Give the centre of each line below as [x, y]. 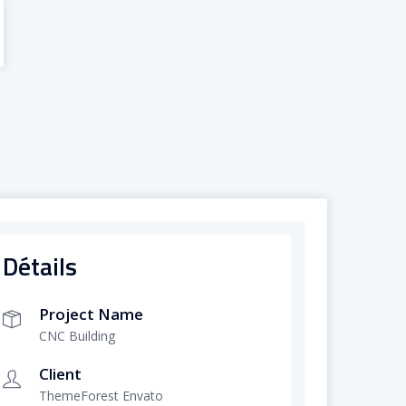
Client [60, 374]
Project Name [91, 314]
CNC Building [77, 336]
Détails [39, 266]
